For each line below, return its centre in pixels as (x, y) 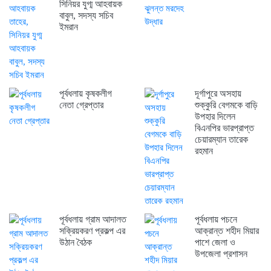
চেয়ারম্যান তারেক (221, 140)
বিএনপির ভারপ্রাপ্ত (224, 128)
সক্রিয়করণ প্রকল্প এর (92, 231)
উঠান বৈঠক (75, 243)
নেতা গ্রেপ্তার (81, 105)
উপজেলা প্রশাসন (221, 254)
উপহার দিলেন (215, 117)
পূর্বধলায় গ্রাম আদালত (93, 220)
